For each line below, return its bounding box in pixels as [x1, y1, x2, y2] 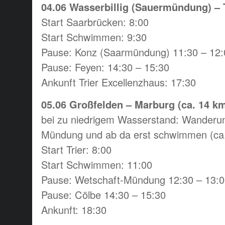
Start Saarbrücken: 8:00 [41, 14, 149, 29]
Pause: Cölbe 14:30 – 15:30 [41, 187, 166, 202]
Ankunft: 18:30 [41, 202, 106, 217]
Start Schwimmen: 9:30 [41, 29, 147, 44]
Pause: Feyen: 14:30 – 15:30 [41, 59, 169, 74]
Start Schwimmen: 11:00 [41, 157, 152, 172]
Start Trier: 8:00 [41, 142, 111, 157]
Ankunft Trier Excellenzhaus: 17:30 [41, 74, 196, 89]
